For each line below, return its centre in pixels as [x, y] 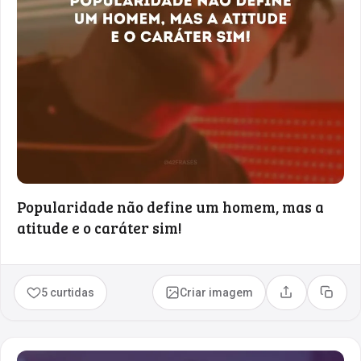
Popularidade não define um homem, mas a [170, 206]
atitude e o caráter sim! [100, 227]
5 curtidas [68, 292]
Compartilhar [320, 298]
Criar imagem [217, 292]
